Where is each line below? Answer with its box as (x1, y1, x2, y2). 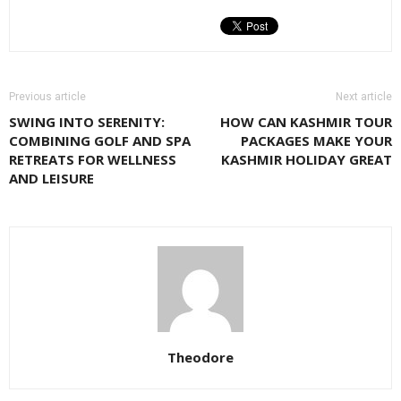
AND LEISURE (9, 168, 94, 187)
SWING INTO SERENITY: (9, 112, 165, 131)
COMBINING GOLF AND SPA (9, 131, 191, 149)
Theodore (167, 347, 234, 366)
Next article (336, 90, 392, 103)
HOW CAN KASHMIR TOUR (220, 112, 392, 131)
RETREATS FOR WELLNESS (9, 149, 176, 168)
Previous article (9, 90, 86, 103)
